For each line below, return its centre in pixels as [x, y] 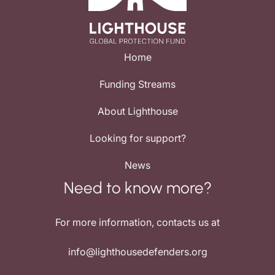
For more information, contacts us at [137, 223]
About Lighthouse [137, 111]
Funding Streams [137, 84]
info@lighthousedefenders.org [137, 252]
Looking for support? [137, 138]
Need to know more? [137, 188]
